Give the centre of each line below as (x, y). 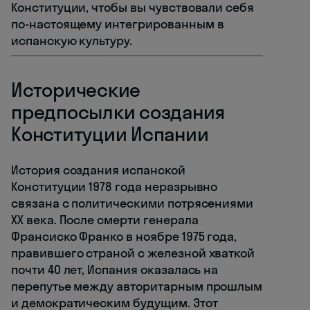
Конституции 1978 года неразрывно (115, 187)
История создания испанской (98, 170)
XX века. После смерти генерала (105, 220)
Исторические (76, 90)
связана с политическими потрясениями (133, 203)
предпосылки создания (118, 112)
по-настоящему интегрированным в (118, 24)
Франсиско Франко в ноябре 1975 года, (124, 237)
